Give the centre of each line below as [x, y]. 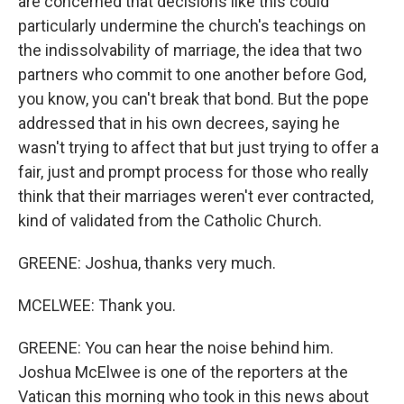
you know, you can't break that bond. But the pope [193, 99]
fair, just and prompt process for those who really [193, 172]
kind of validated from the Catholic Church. [170, 220]
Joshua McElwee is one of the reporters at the [183, 372]
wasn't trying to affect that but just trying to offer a [198, 147]
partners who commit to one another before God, [192, 74]
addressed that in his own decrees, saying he [179, 123]
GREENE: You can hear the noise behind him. [176, 348]
